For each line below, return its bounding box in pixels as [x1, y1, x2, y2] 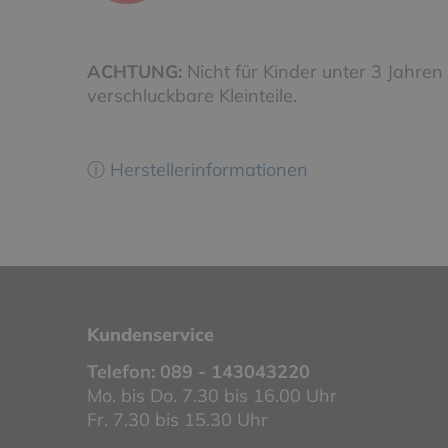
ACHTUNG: [87, 59, 182, 83]
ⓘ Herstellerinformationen [87, 157, 308, 181]
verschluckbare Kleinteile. [87, 83, 297, 107]
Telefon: [87, 359, 160, 383]
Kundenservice [87, 322, 214, 346]
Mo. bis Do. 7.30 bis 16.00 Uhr [87, 383, 337, 407]
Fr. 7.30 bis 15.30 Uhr [87, 407, 268, 431]
